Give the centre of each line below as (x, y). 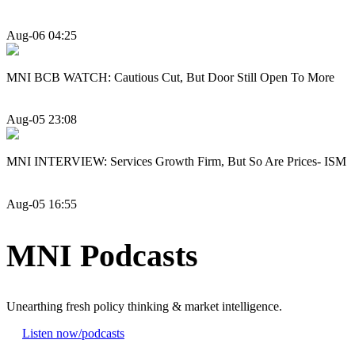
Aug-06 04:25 (42, 36)
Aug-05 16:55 (42, 204)
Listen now (50, 334)
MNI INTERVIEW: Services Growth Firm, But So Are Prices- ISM (176, 162)
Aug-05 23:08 (42, 120)
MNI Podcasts (102, 255)
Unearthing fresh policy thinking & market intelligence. (144, 307)
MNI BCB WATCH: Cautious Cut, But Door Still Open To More (170, 78)
